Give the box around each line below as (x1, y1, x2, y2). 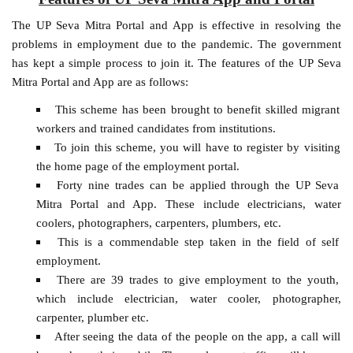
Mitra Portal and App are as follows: (12, 74, 189, 88)
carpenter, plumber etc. (35, 310, 149, 324)
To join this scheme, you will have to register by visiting (54, 139, 340, 154)
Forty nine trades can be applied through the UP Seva (57, 177, 339, 191)
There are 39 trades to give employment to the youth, (57, 272, 339, 286)
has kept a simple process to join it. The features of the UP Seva (12, 55, 341, 69)
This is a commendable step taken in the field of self (58, 234, 339, 248)
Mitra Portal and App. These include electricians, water (35, 196, 341, 210)
